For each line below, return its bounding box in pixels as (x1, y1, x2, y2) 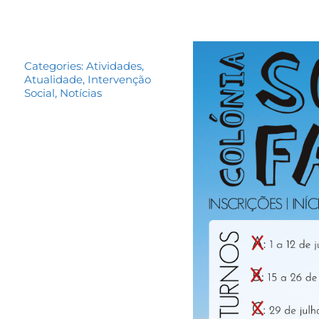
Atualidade (24, 72, 83, 86)
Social (24, 85, 56, 100)
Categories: (24, 58, 87, 73)
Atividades (86, 58, 142, 73)
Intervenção (88, 72, 152, 86)
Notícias (60, 85, 103, 100)
